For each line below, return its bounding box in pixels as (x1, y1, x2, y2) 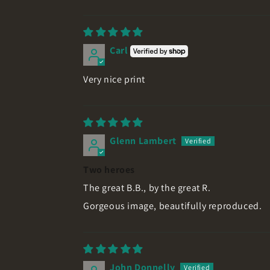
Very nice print (83, 72, 145, 86)
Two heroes (83, 163, 135, 176)
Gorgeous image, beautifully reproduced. (83, 199, 262, 212)
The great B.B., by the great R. (83, 181, 211, 194)
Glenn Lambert (110, 134, 177, 147)
